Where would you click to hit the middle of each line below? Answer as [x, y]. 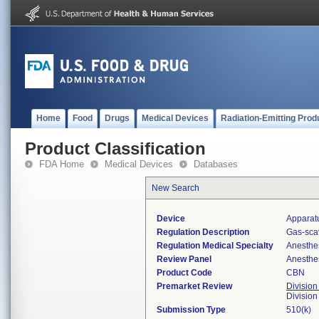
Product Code [184, 273]
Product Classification [115, 148]
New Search [176, 188]
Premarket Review [194, 286]
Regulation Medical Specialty [215, 246]
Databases [216, 164]
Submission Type [191, 310]
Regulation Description [203, 232]
